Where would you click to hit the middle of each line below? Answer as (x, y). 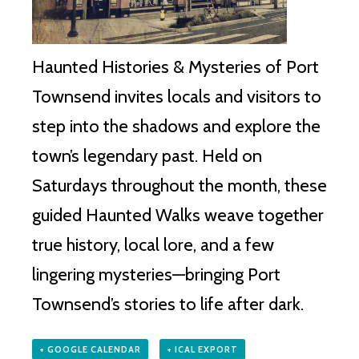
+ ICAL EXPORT (202, 349)
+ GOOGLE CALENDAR (90, 349)
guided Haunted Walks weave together (178, 215)
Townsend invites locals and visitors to (177, 96)
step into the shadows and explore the (176, 126)
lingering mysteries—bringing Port (156, 274)
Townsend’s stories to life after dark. (168, 304)
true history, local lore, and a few (153, 244)
